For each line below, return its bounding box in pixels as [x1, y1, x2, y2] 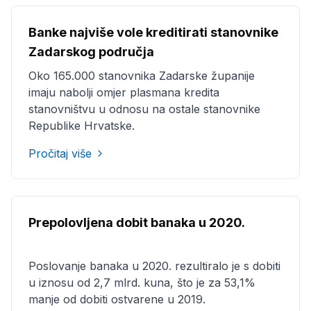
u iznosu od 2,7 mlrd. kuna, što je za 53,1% [28, 276, 255, 289]
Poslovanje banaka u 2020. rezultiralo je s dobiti [28, 259, 280, 273]
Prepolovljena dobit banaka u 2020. [28, 215, 245, 230]
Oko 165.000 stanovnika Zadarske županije [28, 69, 255, 83]
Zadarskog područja [28, 44, 154, 59]
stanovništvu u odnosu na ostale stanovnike [28, 102, 260, 116]
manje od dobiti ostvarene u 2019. [28, 292, 205, 306]
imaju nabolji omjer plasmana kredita [28, 85, 219, 99]
